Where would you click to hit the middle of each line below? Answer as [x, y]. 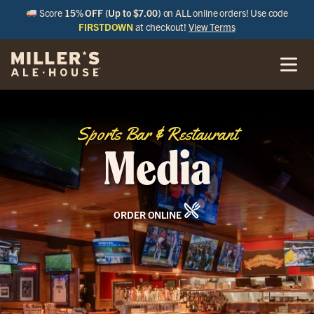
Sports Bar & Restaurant [157, 134]
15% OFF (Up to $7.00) [112, 13]
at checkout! [161, 27]
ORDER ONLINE [149, 214]
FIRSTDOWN [106, 27]
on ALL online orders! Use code [225, 13]
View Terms [212, 27]
